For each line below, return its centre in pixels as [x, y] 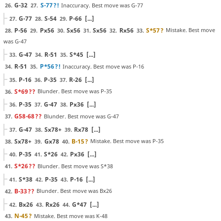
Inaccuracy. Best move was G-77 [102, 5]
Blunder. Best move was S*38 [75, 166]
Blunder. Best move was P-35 [75, 91]
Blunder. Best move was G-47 [82, 116]
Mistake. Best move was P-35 [127, 141]
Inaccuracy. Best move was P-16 [103, 66]
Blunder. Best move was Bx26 [74, 191]
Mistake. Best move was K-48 [71, 216]
